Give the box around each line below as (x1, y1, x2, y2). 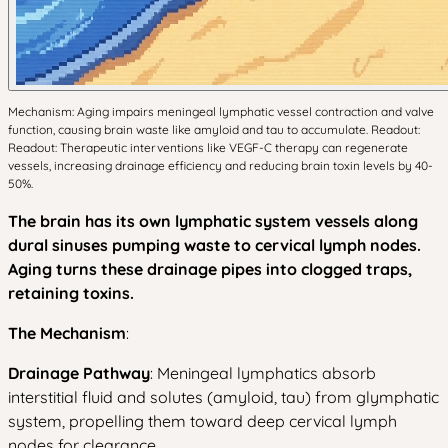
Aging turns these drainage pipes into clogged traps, (8, 259, 412, 279)
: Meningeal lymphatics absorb (150, 363, 376, 383)
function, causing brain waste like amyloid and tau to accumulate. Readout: (8, 122, 420, 137)
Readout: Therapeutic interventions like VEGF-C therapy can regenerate (8, 140, 408, 155)
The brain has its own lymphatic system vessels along (8, 211, 418, 231)
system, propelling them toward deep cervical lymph (8, 411, 397, 431)
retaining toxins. (8, 283, 134, 303)
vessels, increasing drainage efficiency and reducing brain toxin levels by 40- (8, 158, 433, 173)
